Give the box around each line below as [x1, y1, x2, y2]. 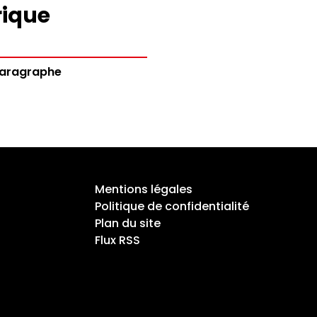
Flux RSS [94, 232, 140, 248]
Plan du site [94, 215, 161, 231]
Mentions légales [94, 181, 192, 197]
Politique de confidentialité [94, 198, 249, 214]
